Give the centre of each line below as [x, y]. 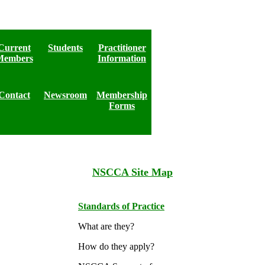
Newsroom [65, 95]
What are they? [106, 226]
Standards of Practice [121, 206]
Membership [122, 95]
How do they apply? [116, 246]
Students [65, 48]
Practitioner [122, 48]
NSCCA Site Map [132, 172]
